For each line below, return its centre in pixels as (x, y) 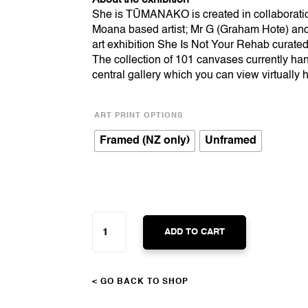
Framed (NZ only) (145, 141)
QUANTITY (114, 250)
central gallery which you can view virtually (198, 75)
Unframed (231, 141)
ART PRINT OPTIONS (139, 116)
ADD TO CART (195, 232)
